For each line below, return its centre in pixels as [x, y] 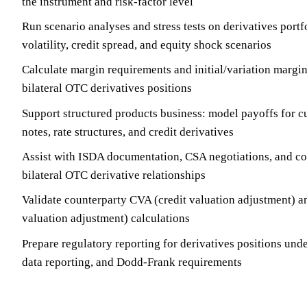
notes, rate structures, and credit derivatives [128, 132]
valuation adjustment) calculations [106, 219]
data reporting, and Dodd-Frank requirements [132, 262]
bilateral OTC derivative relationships [114, 175]
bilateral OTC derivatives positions [107, 88]
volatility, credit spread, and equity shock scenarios [147, 45]
